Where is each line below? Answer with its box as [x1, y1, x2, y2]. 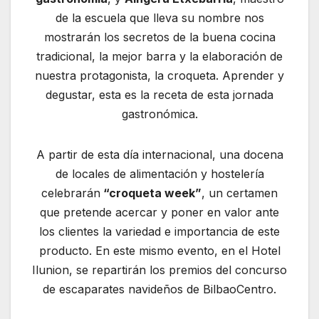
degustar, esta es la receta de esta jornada [46, 88, 273, 103]
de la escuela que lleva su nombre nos [55, 11, 264, 26]
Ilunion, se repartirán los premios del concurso [32, 263, 287, 278]
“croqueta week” [100, 186, 202, 201]
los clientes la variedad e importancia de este [39, 224, 280, 239]
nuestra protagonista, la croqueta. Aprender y [35, 68, 284, 83]
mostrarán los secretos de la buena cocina [43, 30, 276, 45]
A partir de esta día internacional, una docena [36, 147, 283, 162]
